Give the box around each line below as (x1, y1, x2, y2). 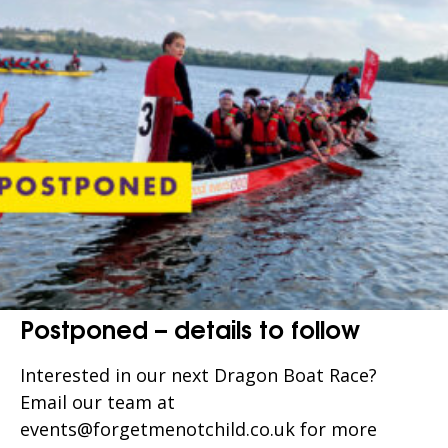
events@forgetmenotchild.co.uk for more (20, 417, 377, 442)
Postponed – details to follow (20, 309, 360, 347)
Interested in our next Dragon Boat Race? (20, 363, 377, 388)
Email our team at (20, 390, 175, 415)
